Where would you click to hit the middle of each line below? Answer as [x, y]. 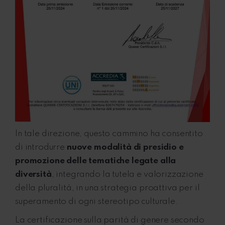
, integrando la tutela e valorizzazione [127, 175]
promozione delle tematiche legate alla [96, 161]
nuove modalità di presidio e [125, 148]
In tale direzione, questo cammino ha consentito [109, 134]
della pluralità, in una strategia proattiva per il [107, 188]
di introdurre [41, 148]
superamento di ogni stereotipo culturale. [97, 202]
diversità [33, 175]
